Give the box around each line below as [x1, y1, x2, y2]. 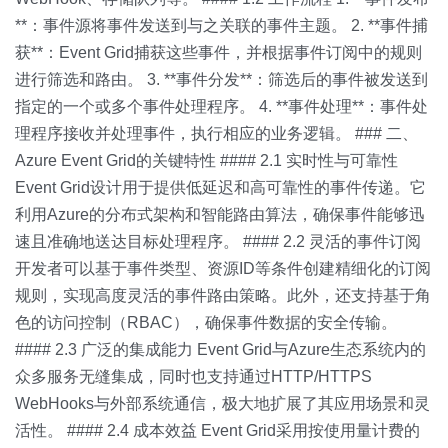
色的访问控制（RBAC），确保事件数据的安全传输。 [15, 314, 397, 331]
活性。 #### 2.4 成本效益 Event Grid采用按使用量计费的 [15, 422, 420, 439]
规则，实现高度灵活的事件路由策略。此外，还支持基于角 [15, 287, 431, 304]
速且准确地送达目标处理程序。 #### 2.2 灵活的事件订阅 [15, 233, 421, 250]
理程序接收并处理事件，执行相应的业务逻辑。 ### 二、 [15, 125, 418, 142]
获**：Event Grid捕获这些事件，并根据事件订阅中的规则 [15, 44, 422, 61]
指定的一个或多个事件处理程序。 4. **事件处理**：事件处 [15, 98, 428, 115]
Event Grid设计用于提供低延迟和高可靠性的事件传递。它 [15, 179, 426, 196]
